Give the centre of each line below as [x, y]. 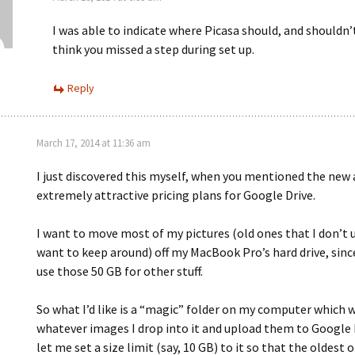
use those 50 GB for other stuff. [120, 271]
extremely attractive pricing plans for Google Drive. [176, 195]
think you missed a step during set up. [153, 49]
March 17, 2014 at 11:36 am [94, 143]
